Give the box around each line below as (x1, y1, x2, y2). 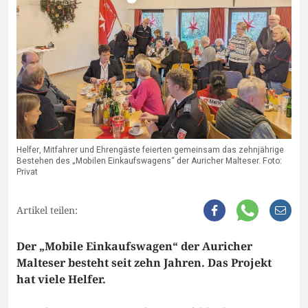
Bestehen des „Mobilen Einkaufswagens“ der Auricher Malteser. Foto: (16, 155, 282, 168)
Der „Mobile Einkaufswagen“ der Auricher (16, 239, 252, 254)
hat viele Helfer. (16, 272, 106, 287)
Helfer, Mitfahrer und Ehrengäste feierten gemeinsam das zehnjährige (16, 144, 284, 157)
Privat (16, 166, 38, 179)
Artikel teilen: (16, 203, 78, 217)
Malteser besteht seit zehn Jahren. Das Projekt (16, 255, 272, 271)
